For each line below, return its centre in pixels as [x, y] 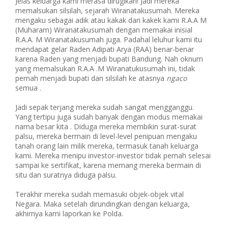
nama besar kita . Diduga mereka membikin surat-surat [106, 126]
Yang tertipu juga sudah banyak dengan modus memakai [109, 117]
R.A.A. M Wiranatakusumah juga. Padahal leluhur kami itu [109, 39]
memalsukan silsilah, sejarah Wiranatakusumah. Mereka [107, 10]
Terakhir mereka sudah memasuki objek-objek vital [99, 194]
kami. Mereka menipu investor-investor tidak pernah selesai [113, 155]
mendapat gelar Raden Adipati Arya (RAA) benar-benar [105, 49]
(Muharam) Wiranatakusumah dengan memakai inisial [104, 30]
